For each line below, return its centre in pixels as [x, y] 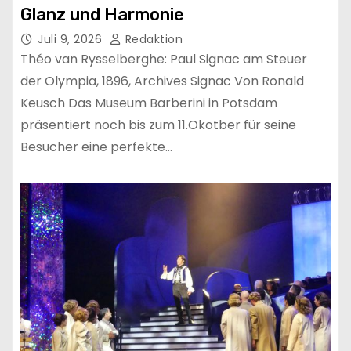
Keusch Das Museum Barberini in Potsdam [149, 103]
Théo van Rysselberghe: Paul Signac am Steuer [164, 60]
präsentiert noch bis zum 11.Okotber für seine [158, 125]
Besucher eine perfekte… [96, 147]
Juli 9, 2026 [72, 40]
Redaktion [152, 40]
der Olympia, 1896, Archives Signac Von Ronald [162, 81]
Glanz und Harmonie [102, 15]
